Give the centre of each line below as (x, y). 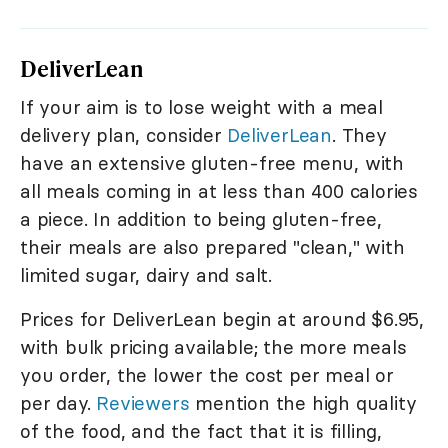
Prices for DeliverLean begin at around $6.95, (222, 319)
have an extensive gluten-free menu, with (212, 163)
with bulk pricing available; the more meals (213, 347)
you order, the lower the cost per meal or (207, 375)
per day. (58, 403)
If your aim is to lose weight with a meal (201, 107)
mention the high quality (303, 403)
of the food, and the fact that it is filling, (201, 431)
